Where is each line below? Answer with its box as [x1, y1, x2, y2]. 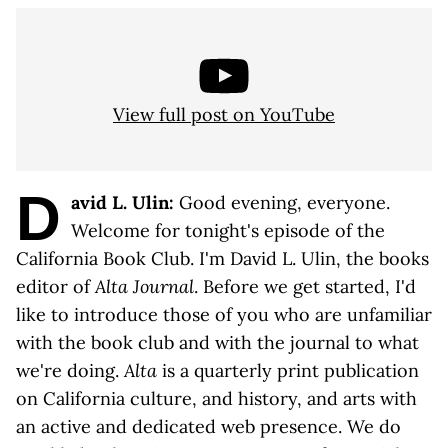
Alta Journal [95, 275, 194, 298]
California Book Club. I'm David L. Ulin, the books [16, 247, 429, 270]
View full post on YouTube [113, 102, 335, 126]
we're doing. [16, 359, 124, 382]
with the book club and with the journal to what [16, 331, 419, 354]
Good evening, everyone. [174, 191, 390, 214]
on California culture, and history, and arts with [16, 387, 417, 410]
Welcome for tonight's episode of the [71, 219, 385, 242]
